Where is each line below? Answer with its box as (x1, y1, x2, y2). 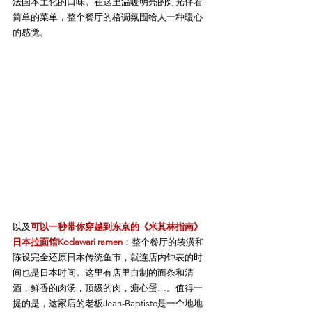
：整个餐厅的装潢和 (123, 236, 204, 247)
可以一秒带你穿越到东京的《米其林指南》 (31, 221, 203, 232)
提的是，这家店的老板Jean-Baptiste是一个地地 (13, 297, 203, 309)
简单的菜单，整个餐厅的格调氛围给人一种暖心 (13, 11, 203, 22)
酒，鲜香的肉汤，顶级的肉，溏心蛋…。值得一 (13, 282, 203, 293)
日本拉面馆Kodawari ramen (13, 236, 123, 247)
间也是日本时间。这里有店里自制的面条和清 (13, 267, 194, 278)
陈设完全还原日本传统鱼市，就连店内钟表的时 (13, 251, 203, 263)
